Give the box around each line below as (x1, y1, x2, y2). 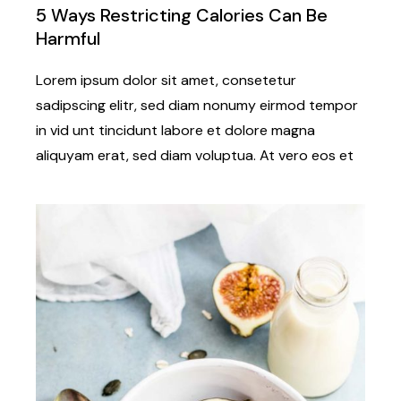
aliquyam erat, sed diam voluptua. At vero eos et (36, 146, 354, 166)
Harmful (36, 27, 101, 51)
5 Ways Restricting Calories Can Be (36, 4, 328, 28)
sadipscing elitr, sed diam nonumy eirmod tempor (36, 96, 359, 115)
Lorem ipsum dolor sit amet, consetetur (36, 71, 297, 90)
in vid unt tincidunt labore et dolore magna (36, 121, 316, 141)
